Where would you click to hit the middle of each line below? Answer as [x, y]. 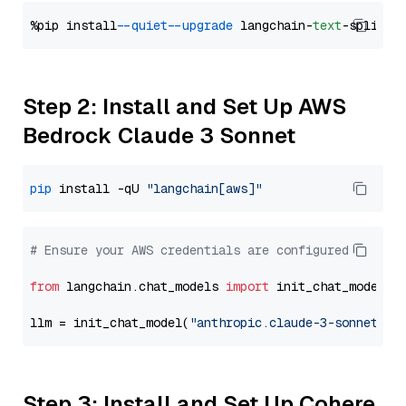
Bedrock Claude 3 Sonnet [159, 135]
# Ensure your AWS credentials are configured [189, 250]
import [247, 286]
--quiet [146, 25]
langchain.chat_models [142, 286]
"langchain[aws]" [204, 188]
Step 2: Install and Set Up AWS [184, 106]
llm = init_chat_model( [110, 323]
